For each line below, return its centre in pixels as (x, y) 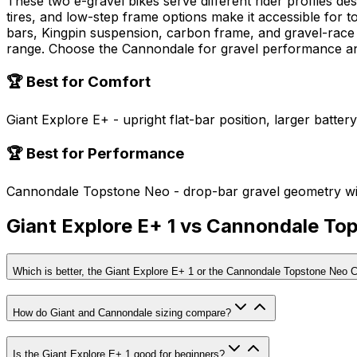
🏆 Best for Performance (95, 153)
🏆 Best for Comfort (78, 82)
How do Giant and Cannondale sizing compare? (122, 313)
